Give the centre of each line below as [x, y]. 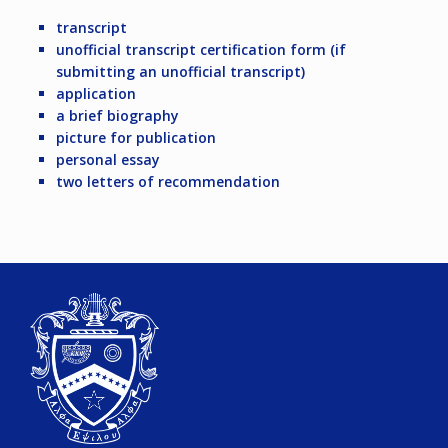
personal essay [108, 160]
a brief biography [117, 116]
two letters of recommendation [168, 182]
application [96, 94]
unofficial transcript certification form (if [201, 50]
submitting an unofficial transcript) [180, 72]
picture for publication [136, 138]
